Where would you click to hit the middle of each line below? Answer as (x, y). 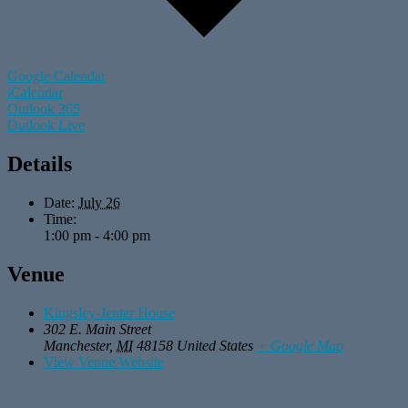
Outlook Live (46, 125)
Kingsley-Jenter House (109, 312)
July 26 (99, 202)
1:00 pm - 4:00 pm (97, 235)
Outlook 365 (44, 108)
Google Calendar (56, 76)
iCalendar (35, 92)
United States (215, 345)
